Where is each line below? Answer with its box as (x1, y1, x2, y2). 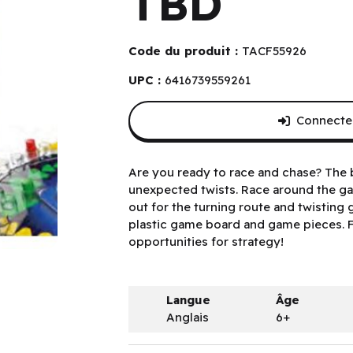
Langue (166, 292, 211, 308)
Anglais (166, 310, 210, 325)
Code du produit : (128, 43, 242, 58)
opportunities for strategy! (128, 233, 284, 249)
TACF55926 (241, 43, 307, 58)
